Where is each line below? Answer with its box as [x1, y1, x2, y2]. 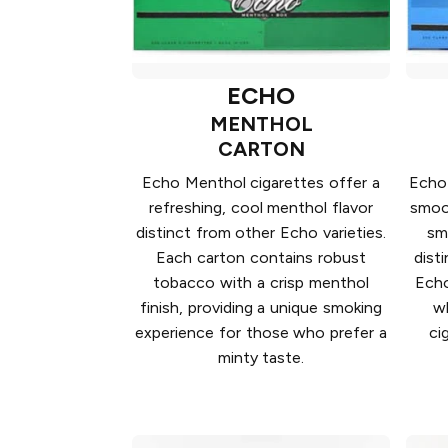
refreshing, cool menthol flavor [148, 197, 374, 217]
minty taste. [217, 347, 305, 367]
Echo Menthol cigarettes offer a [141, 172, 381, 192]
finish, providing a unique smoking [139, 297, 383, 317]
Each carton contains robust [156, 247, 366, 267]
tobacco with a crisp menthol [153, 272, 369, 292]
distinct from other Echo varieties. [135, 222, 387, 242]
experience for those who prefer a [134, 322, 387, 342]
